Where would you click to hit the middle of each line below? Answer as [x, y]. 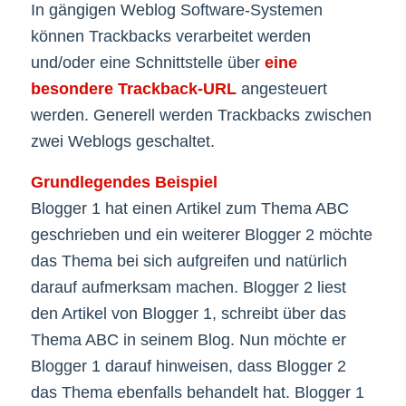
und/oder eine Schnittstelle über [147, 63]
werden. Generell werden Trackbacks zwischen [201, 116]
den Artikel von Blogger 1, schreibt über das [188, 313]
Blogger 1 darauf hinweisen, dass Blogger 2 [188, 366]
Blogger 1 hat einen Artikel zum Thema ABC [189, 208]
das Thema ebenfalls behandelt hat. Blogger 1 [197, 392]
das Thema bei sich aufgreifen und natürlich [188, 261]
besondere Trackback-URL [133, 89]
